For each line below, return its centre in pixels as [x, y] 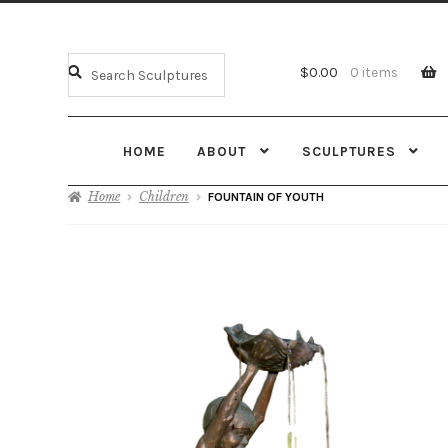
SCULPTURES [348, 150]
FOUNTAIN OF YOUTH [265, 196]
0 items [374, 72]
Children [163, 196]
